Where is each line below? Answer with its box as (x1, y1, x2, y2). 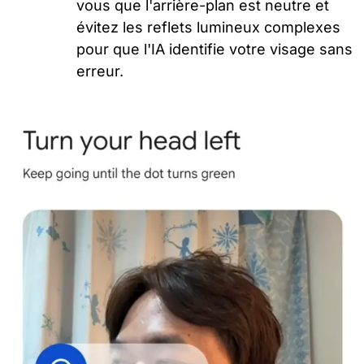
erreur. (76, 62, 124, 80)
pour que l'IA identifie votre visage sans (76, 40, 353, 58)
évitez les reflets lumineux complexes (76, 18, 341, 36)
